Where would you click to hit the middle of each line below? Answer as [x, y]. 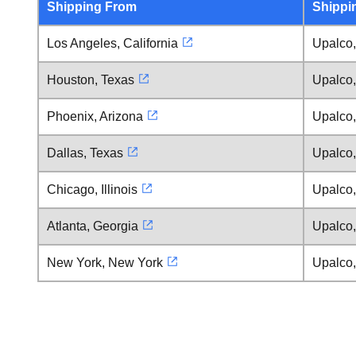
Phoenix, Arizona [95, 116]
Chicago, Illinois [92, 190]
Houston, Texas [91, 80]
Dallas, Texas [85, 153]
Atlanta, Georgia [93, 226]
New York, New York [105, 263]
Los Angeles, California [112, 43]
